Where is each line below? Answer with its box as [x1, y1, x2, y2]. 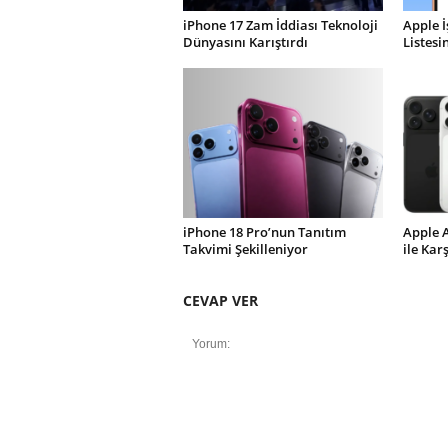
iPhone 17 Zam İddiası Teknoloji [182, 16, 378, 34]
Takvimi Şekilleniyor [182, 240, 308, 258]
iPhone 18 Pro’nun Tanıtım [182, 223, 346, 241]
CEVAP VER [182, 291, 258, 310]
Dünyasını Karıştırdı [182, 33, 308, 51]
